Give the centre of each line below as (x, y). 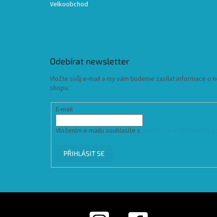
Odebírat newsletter (90, 61)
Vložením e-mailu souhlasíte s (99, 131)
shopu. (60, 88)
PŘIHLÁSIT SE (84, 153)
